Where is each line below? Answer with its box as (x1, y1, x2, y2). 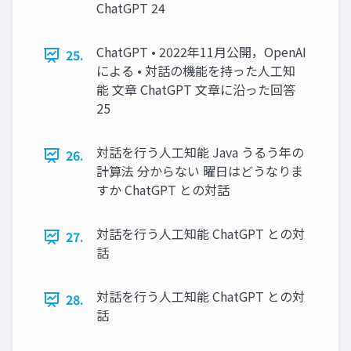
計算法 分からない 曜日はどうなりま (96, 161, 303, 180)
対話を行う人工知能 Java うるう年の (96, 143, 304, 161)
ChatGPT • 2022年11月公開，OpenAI (96, 42, 306, 61)
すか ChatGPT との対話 (96, 180, 230, 199)
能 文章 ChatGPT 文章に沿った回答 (96, 80, 295, 99)
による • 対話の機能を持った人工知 (96, 61, 295, 80)
